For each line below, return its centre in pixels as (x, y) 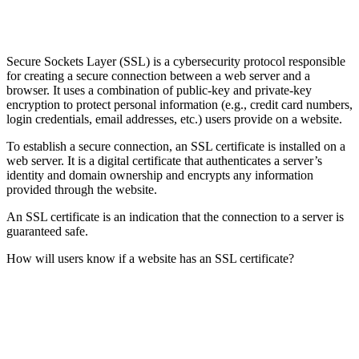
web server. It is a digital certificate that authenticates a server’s (164, 161)
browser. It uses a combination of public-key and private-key (159, 90)
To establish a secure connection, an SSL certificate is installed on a (176, 146)
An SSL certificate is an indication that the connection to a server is (175, 217)
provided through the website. (82, 190)
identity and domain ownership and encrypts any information (160, 175)
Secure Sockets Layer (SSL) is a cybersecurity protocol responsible (176, 61)
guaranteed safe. (47, 231)
